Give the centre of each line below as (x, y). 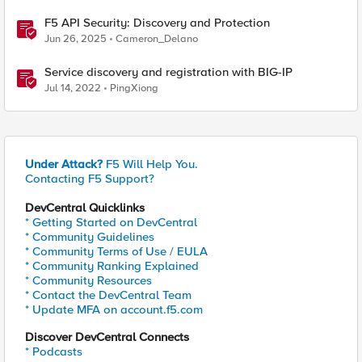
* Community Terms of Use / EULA (116, 251)
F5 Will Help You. (150, 164)
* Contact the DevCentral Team (108, 295)
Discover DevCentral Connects (107, 337)
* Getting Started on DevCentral (111, 222)
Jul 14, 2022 (73, 88)
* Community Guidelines (90, 237)
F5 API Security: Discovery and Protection (157, 23)
